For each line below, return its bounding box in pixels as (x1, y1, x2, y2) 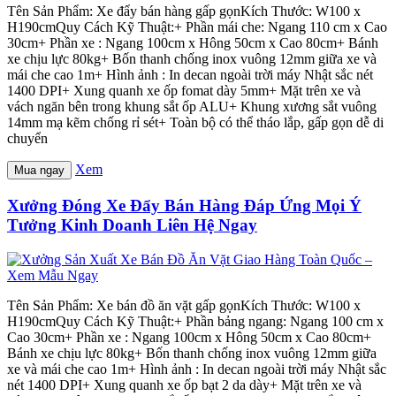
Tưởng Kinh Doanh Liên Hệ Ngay (7, 215, 257, 234)
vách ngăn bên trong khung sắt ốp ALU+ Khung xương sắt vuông (7, 99, 377, 115)
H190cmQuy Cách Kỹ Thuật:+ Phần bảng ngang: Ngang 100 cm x (7, 313, 384, 329)
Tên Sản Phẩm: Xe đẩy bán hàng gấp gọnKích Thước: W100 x (7, 4, 361, 19)
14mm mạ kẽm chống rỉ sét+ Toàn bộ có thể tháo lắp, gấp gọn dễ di (7, 115, 384, 131)
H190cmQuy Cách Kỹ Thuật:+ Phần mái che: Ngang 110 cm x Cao (7, 19, 387, 35)
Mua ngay (14, 164, 65, 178)
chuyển (7, 131, 48, 147)
